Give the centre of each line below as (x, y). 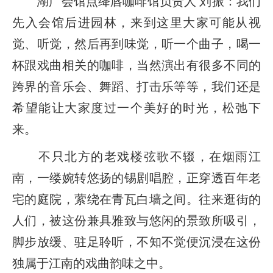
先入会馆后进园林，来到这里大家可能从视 (136, 22)
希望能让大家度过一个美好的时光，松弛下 (136, 108)
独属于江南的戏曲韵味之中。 (91, 263)
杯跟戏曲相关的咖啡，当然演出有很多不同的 (136, 65)
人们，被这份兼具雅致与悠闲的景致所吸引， (136, 220)
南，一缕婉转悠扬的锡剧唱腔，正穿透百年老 (136, 178)
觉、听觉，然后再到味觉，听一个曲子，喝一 (136, 44)
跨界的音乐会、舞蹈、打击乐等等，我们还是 (136, 86)
